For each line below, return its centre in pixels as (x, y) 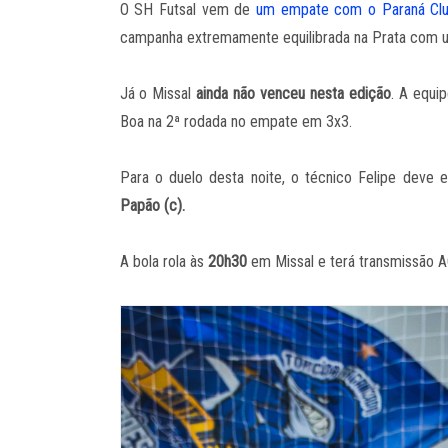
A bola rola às (163, 261)
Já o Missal (158, 93)
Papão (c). (152, 205)
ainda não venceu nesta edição (294, 93)
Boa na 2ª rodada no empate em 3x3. (235, 121)
